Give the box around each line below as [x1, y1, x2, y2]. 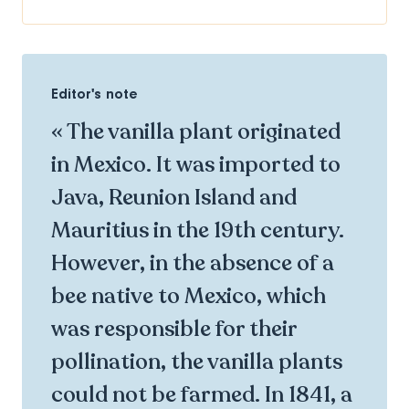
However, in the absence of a [51, 248, 334, 278]
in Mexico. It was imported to [51, 150, 341, 179]
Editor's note [51, 85, 138, 102]
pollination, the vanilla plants [51, 347, 342, 376]
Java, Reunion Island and [51, 183, 297, 212]
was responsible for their [51, 314, 297, 343]
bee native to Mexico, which [51, 281, 326, 310]
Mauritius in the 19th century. [51, 215, 344, 245]
